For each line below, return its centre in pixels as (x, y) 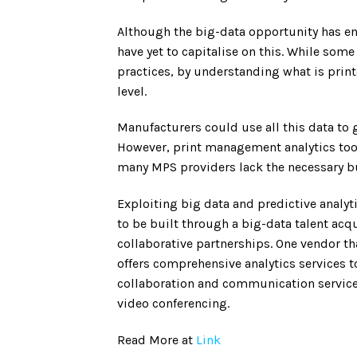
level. (132, 91)
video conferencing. (173, 304)
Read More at (157, 339)
